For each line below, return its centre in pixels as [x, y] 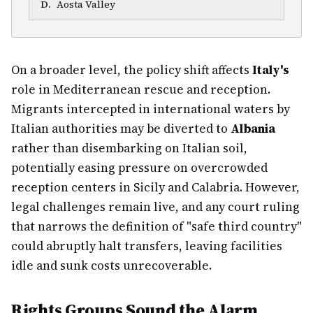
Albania [253, 129]
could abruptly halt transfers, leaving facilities [147, 246]
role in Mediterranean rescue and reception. [141, 89]
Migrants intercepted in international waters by [151, 109]
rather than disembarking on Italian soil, [129, 148]
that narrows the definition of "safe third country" [156, 226]
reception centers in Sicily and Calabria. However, [155, 187]
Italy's [271, 70]
